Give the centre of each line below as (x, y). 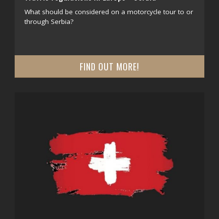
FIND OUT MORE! (109, 66)
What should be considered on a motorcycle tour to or (109, 12)
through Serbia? (49, 22)
